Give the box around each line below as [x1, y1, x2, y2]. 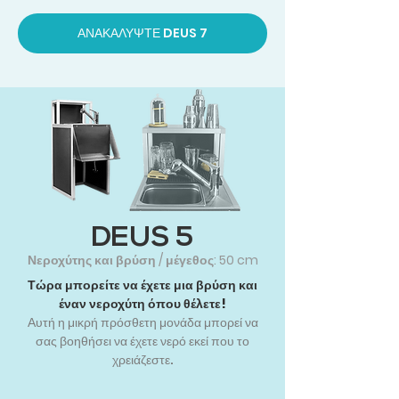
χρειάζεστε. [111, 351, 174, 370]
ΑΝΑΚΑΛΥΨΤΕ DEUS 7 [77, 24, 208, 43]
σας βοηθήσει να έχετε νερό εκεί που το [36, 332, 249, 351]
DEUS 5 [92, 224, 193, 254]
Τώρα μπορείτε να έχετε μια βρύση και [28, 276, 257, 295]
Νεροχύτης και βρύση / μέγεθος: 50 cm [27, 251, 258, 270]
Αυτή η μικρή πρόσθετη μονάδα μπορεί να [27, 313, 258, 332]
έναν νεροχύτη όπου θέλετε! [59, 295, 226, 313]
